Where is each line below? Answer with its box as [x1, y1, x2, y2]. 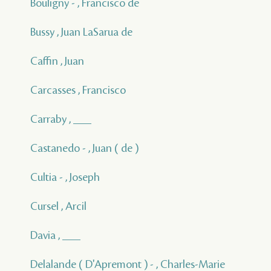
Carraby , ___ [30, 113, 91, 125]
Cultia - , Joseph [30, 171, 100, 183]
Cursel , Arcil [30, 200, 87, 212]
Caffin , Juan [30, 54, 84, 67]
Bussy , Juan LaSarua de [30, 25, 132, 38]
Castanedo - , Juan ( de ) [30, 142, 139, 154]
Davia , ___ [30, 229, 80, 241]
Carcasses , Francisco [30, 83, 126, 96]
